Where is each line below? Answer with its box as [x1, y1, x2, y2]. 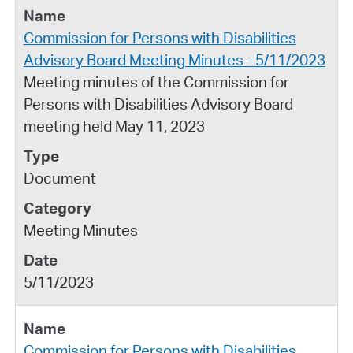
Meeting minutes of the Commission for [23, 72, 289, 91]
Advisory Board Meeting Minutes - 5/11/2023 [23, 50, 325, 69]
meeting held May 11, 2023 [23, 116, 205, 136]
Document [23, 168, 96, 188]
